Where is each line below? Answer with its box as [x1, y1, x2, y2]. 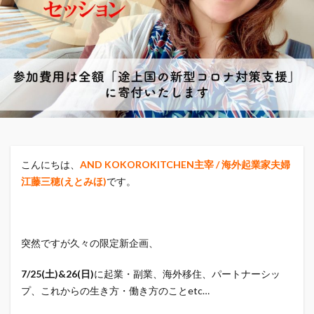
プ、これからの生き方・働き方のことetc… [21, 285, 210, 296]
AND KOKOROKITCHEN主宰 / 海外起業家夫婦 [80, 158, 290, 170]
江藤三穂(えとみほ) [21, 175, 107, 187]
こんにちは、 [21, 158, 80, 170]
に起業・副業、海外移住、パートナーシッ [94, 268, 280, 280]
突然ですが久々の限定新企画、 [21, 237, 158, 249]
